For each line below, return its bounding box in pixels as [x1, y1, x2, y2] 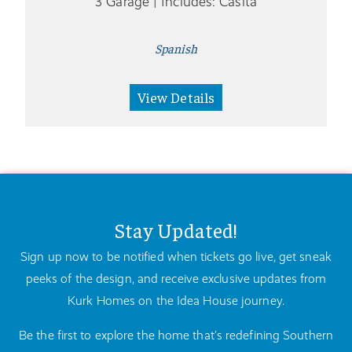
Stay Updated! [114, 216, 238, 243]
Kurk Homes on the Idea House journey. [68, 292, 284, 308]
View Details [137, 87, 215, 106]
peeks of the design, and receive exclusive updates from [25, 270, 327, 286]
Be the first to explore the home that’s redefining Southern [19, 327, 333, 343]
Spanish [154, 39, 198, 56]
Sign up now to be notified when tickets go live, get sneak [20, 248, 332, 264]
